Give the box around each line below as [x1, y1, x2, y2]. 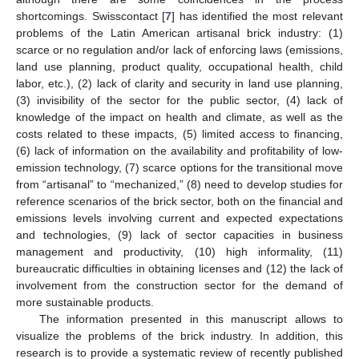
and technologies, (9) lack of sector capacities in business [16, 228, 343, 241]
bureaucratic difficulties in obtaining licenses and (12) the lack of [16, 261, 343, 275]
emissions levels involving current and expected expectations [16, 211, 343, 224]
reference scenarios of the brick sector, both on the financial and [16, 194, 343, 208]
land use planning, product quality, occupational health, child [16, 59, 343, 73]
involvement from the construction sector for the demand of [16, 278, 343, 292]
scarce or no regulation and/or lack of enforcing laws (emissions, [16, 42, 343, 56]
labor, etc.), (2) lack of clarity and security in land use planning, [16, 76, 343, 90]
